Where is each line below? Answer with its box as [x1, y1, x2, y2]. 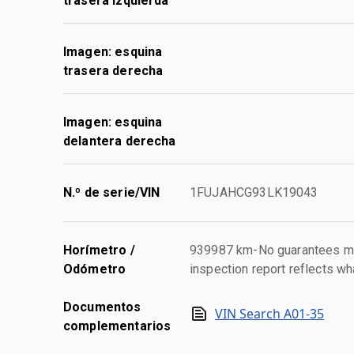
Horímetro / [63, 242, 135, 258]
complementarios [63, 318, 171, 333]
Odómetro [63, 261, 126, 277]
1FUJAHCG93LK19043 [190, 184, 318, 200]
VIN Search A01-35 [215, 304, 324, 322]
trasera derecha [63, 62, 164, 78]
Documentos [63, 299, 141, 314]
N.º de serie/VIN [63, 184, 160, 200]
